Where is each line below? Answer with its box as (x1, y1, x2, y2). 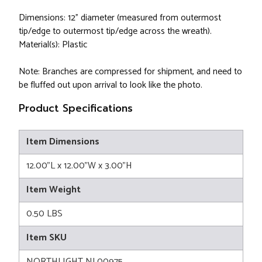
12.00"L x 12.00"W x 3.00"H (26, 158, 132, 174)
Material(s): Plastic (19, 37, 87, 53)
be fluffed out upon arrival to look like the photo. (19, 78, 202, 93)
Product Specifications (19, 101, 133, 116)
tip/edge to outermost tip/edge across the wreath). (19, 24, 212, 39)
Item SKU (26, 230, 67, 246)
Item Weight (26, 182, 81, 198)
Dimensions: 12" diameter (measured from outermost (19, 11, 221, 26)
